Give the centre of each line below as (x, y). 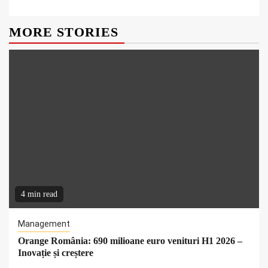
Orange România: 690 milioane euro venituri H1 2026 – (130, 241)
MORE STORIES (64, 32)
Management (44, 224)
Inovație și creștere (56, 253)
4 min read (39, 194)
